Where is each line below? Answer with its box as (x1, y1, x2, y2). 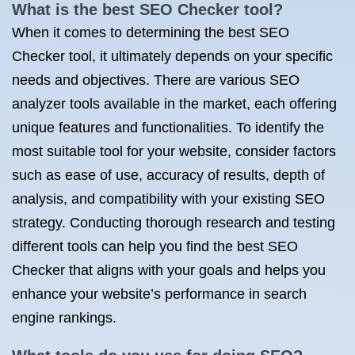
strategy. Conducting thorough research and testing (12, 215, 335, 231)
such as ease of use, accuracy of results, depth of (12, 167, 325, 183)
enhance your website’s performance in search (12, 286, 307, 302)
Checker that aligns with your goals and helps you (12, 262, 326, 278)
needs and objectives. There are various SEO (12, 72, 300, 88)
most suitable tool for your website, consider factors (12, 143, 336, 159)
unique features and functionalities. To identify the (12, 120, 324, 136)
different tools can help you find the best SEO (12, 239, 298, 254)
